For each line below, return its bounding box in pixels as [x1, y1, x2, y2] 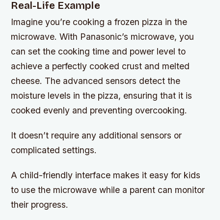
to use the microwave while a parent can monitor [11, 185, 205, 195]
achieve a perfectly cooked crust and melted [11, 61, 190, 71]
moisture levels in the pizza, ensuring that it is [11, 90, 192, 101]
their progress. [11, 199, 69, 210]
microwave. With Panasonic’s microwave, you [11, 31, 194, 42]
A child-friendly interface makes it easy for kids [11, 170, 201, 181]
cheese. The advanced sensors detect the [11, 76, 181, 86]
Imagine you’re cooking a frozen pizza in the [11, 17, 188, 27]
